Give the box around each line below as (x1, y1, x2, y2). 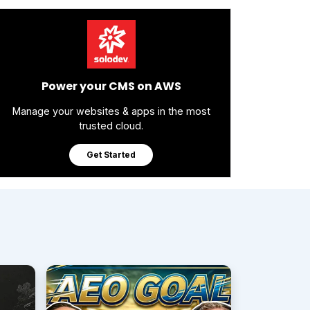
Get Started (86, 149, 136, 160)
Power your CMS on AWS (41, 78, 181, 94)
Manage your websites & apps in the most (12, 105, 210, 117)
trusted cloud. (79, 120, 143, 131)
